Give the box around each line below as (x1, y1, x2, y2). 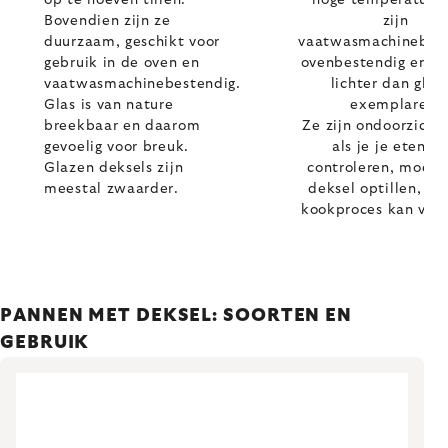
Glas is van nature (44, 98, 174, 112)
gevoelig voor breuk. (44, 140, 189, 154)
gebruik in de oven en (44, 56, 200, 70)
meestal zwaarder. (44, 182, 179, 196)
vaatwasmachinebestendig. (44, 77, 241, 91)
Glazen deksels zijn (44, 161, 184, 175)
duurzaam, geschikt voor (44, 35, 221, 49)
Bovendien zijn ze (44, 14, 171, 28)
